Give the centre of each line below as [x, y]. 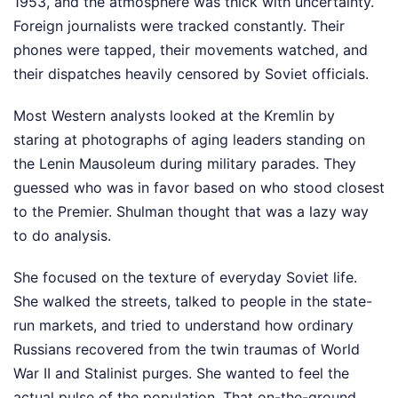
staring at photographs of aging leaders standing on [189, 139]
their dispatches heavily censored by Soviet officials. [191, 74]
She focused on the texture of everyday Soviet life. [185, 277]
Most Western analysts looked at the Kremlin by [174, 115]
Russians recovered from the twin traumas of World [187, 349]
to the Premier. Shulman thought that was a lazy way [191, 211]
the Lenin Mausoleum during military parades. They [185, 163]
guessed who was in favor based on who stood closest [199, 187]
